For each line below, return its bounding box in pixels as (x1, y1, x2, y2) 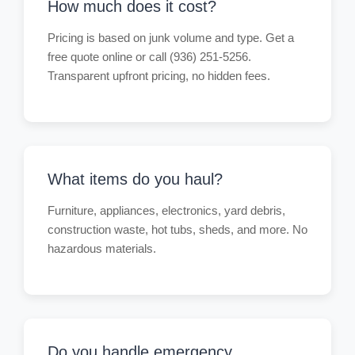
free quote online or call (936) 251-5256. (48, 50, 251, 63)
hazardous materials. (48, 242, 156, 255)
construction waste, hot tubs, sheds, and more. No (48, 223, 307, 236)
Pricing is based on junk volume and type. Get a (48, 31, 294, 44)
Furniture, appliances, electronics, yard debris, (48, 204, 285, 217)
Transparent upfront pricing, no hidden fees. (48, 69, 270, 82)
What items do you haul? (48, 170, 223, 188)
